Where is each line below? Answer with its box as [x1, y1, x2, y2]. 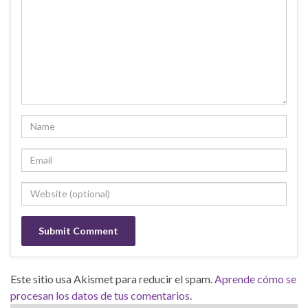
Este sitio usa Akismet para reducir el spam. [10, 272, 214, 285]
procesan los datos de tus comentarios [10, 288, 190, 302]
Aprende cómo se [214, 272, 296, 285]
